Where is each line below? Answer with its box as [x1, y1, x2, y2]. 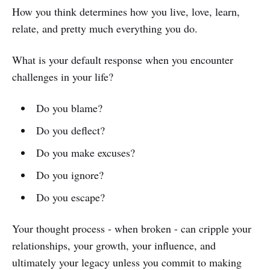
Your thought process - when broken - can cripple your [12, 221, 251, 236]
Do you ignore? [36, 167, 104, 182]
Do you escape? [36, 189, 105, 204]
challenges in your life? [12, 69, 113, 84]
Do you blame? [36, 100, 102, 115]
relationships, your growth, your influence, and [12, 237, 216, 253]
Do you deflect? [36, 122, 105, 137]
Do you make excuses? [36, 145, 135, 160]
